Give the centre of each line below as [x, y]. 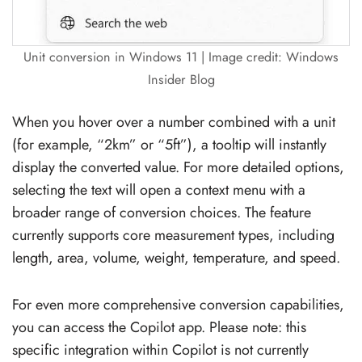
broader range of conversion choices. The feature [162, 212]
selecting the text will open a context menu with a [159, 189]
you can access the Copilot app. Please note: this [159, 327]
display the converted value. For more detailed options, [178, 167]
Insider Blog [181, 79]
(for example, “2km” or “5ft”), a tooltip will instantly [169, 144]
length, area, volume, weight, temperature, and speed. [176, 257]
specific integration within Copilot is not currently [160, 349]
